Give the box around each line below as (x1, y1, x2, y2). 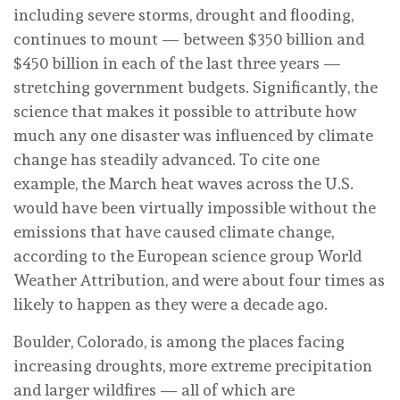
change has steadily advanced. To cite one (13, 149, 320, 169)
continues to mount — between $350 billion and (13, 29, 364, 48)
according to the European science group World (13, 246, 362, 265)
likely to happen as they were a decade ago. (13, 294, 328, 313)
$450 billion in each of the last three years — (13, 53, 341, 72)
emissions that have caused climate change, (13, 221, 334, 241)
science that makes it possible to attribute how (13, 101, 356, 121)
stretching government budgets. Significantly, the (13, 77, 378, 96)
